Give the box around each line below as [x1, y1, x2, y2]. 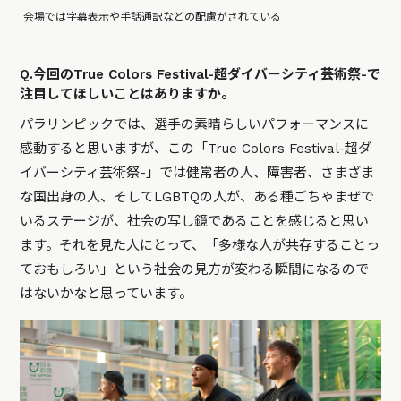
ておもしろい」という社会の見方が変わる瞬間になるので [20, 261, 370, 278]
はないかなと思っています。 [20, 286, 193, 303]
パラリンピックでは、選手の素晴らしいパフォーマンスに [20, 116, 370, 133]
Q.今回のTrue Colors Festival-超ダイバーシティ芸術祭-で [20, 66, 381, 83]
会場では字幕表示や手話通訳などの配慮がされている [23, 11, 282, 24]
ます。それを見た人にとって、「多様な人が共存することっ [20, 237, 380, 254]
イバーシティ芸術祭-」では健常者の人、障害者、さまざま [20, 165, 375, 182]
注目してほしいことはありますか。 [20, 86, 235, 103]
